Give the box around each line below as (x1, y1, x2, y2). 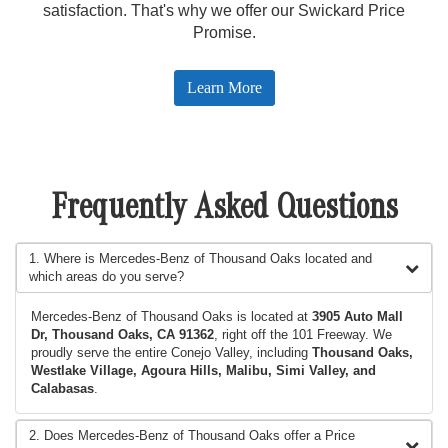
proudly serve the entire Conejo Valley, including (31, 345, 312, 361)
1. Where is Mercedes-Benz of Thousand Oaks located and (29, 251, 372, 267)
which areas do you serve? (29, 269, 184, 285)
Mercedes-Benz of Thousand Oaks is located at (31, 309, 312, 325)
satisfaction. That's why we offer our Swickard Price (43, 2, 405, 20)
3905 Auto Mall (312, 309, 403, 325)
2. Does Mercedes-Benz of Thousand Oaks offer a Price (29, 428, 355, 444)
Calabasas (31, 381, 94, 397)
